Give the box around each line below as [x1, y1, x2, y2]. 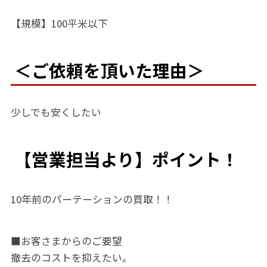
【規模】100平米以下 [10, 16, 108, 31]
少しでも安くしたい [10, 105, 101, 120]
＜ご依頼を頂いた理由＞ [14, 58, 204, 83]
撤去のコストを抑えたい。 [10, 250, 132, 265]
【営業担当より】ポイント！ [14, 147, 238, 172]
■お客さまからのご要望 [10, 234, 122, 249]
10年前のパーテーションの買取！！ [10, 192, 173, 207]
